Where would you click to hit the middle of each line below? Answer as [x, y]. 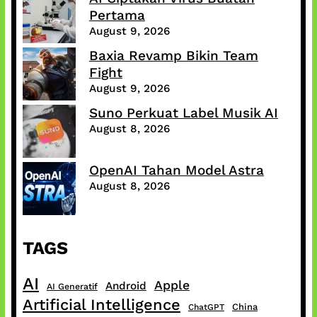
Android [126, 286]
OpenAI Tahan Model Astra [176, 171]
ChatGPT [206, 307]
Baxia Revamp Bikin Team [173, 56]
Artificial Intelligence [101, 305]
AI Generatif [72, 287]
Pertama [117, 16]
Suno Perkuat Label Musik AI [183, 113]
